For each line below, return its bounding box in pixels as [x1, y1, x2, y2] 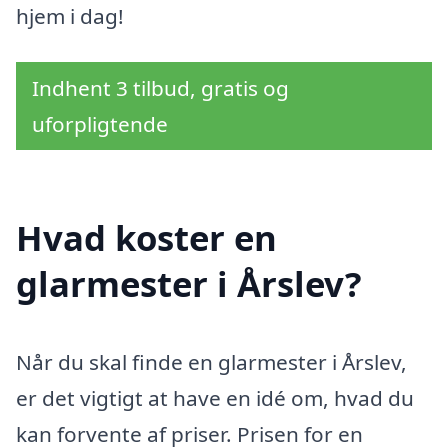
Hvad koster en [16, 213, 277, 261]
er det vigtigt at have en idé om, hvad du [16, 383, 414, 412]
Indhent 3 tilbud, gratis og [32, 73, 289, 102]
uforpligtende [32, 109, 168, 138]
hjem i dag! [16, 2, 124, 31]
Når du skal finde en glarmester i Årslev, [16, 347, 407, 376]
